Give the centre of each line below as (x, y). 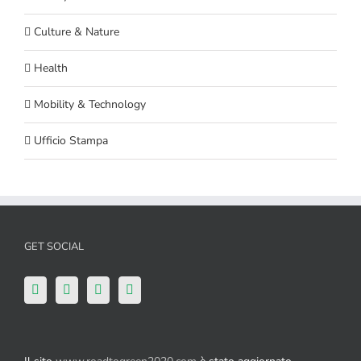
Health (51, 68)
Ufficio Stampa (71, 140)
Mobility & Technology (90, 104)
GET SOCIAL (54, 246)
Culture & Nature (77, 31)
